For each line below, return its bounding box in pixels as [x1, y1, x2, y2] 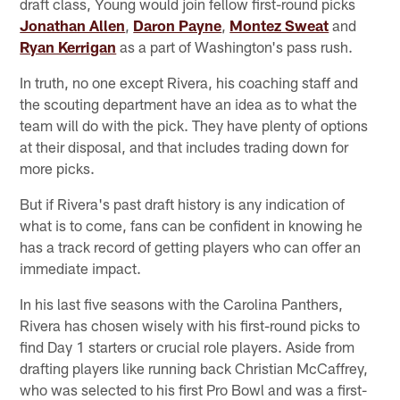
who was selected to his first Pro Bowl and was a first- [20, 379, 368, 398]
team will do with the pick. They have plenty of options [20, 115, 369, 134]
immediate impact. [20, 258, 142, 277]
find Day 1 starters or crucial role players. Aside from [20, 337, 355, 355]
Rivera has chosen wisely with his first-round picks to [20, 315, 361, 334]
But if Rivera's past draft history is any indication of [20, 194, 346, 212]
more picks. [20, 158, 96, 177]
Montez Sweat [229, 15, 329, 34]
